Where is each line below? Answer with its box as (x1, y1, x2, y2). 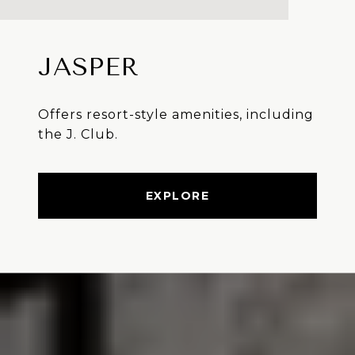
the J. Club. (38, 127, 118, 143)
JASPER (38, 52, 139, 82)
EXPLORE (145, 189, 210, 204)
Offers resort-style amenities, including (38, 107, 314, 123)
